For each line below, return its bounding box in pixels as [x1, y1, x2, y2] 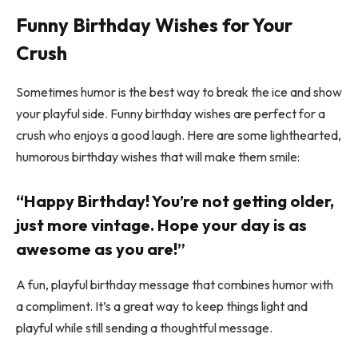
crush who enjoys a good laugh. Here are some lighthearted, [16, 126, 341, 143]
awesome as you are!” [16, 239, 185, 260]
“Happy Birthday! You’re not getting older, [16, 191, 334, 212]
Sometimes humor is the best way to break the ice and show [16, 83, 342, 100]
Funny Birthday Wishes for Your [16, 12, 292, 37]
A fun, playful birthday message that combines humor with [16, 276, 333, 292]
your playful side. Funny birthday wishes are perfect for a [16, 105, 325, 121]
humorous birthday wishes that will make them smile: [16, 148, 300, 165]
